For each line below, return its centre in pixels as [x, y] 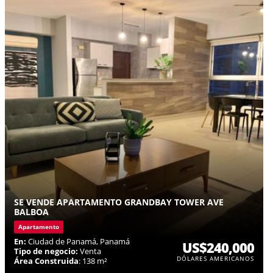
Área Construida [46, 261]
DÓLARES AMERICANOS [215, 258]
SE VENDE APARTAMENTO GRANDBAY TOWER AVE [119, 202]
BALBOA [31, 211]
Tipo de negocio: [46, 251]
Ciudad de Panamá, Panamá [78, 241]
